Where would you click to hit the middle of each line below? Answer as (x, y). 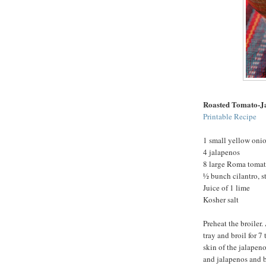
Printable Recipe (230, 117)
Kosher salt (221, 200)
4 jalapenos (221, 152)
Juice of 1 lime (227, 188)
